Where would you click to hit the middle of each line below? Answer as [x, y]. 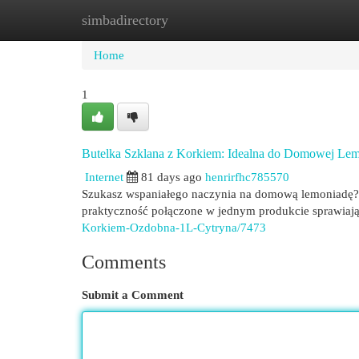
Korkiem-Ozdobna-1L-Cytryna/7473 [174, 227]
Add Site [293, 20]
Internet [104, 177]
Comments [124, 262]
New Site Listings [204, 20]
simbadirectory [125, 20]
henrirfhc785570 [247, 177]
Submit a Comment [133, 294]
